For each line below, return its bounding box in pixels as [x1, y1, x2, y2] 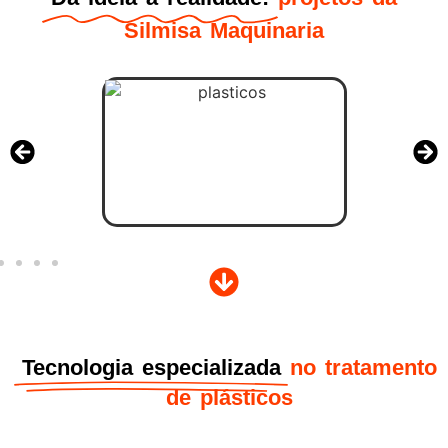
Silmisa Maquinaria [124, 17, 324, 43]
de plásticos [165, 384, 293, 410]
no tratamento [289, 354, 437, 380]
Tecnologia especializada [21, 354, 281, 380]
